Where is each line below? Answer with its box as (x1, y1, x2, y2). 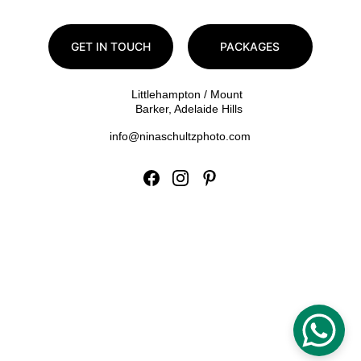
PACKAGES (220, 39, 280, 53)
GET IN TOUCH (70, 39, 151, 53)
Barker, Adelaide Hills (135, 102, 243, 115)
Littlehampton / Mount (131, 88, 247, 101)
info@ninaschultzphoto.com (110, 130, 251, 143)
